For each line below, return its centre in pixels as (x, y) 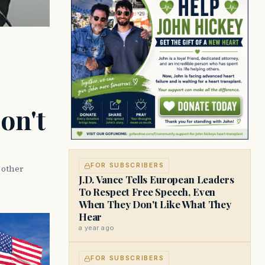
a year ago (97, 228)
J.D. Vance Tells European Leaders (156, 179)
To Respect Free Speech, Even (147, 192)
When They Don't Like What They (155, 204)
